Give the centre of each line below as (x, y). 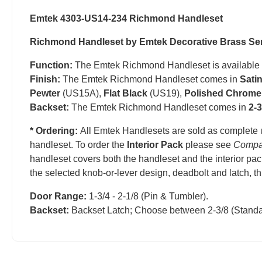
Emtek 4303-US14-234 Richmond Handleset (126, 19)
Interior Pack (155, 145)
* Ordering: (55, 131)
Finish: (45, 80)
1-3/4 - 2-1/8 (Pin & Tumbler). (147, 196)
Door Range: (58, 196)
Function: (51, 65)
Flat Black (125, 94)
